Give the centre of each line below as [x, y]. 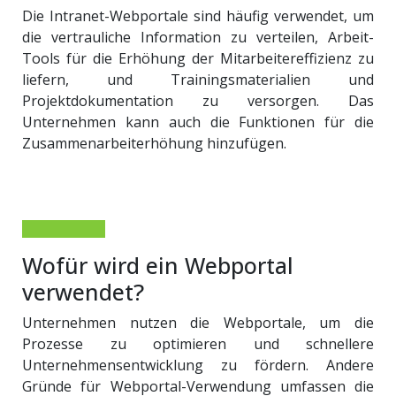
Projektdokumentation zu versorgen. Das [198, 101]
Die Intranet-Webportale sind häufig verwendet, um [198, 16]
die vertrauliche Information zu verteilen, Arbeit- [198, 37]
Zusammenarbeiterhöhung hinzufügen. [154, 143]
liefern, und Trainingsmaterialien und [198, 80]
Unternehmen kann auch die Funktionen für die [198, 122]
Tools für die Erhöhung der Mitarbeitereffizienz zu [198, 58]
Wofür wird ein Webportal [158, 265]
